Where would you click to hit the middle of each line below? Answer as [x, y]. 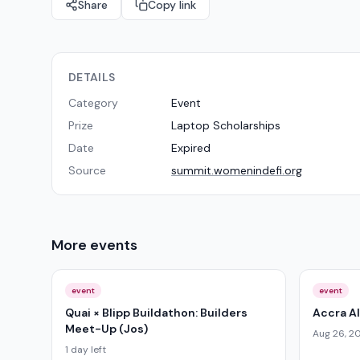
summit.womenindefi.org [237, 170]
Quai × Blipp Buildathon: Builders [156, 313]
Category [93, 103]
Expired [191, 148]
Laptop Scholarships [226, 125]
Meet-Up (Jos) [106, 329]
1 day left [86, 350]
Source [87, 170]
